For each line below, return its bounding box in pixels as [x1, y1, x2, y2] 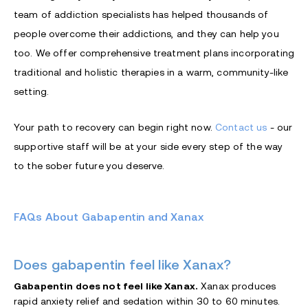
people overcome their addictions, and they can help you [14, 27, 279, 39]
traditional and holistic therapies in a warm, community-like [14, 66, 289, 78]
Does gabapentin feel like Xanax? [14, 256, 232, 272]
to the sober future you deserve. [14, 159, 165, 171]
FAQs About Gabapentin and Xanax [14, 210, 203, 223]
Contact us [215, 121, 267, 133]
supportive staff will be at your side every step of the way [14, 140, 283, 152]
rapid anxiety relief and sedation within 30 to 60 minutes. [14, 295, 280, 307]
